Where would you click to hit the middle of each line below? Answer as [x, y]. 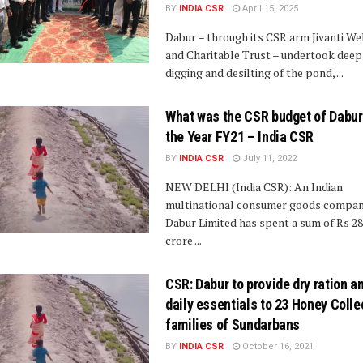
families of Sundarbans [233, 325]
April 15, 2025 [269, 9]
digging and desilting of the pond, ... [254, 73]
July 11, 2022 [268, 158]
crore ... [184, 240]
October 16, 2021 [277, 346]
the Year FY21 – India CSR [239, 137]
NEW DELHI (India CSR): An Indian [254, 187]
